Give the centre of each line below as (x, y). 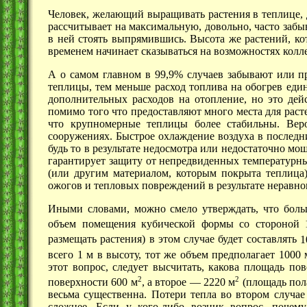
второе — (178, 282)
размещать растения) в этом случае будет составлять (174, 239)
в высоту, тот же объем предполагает (186, 255)
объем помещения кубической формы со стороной (176, 224)
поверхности (80, 282)
